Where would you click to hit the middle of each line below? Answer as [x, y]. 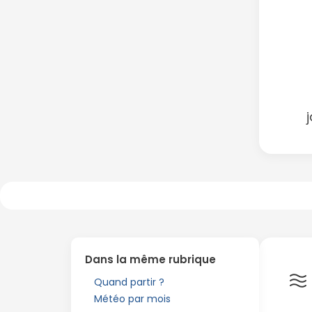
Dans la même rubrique [150, 259]
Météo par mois [132, 299]
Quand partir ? [129, 282]
